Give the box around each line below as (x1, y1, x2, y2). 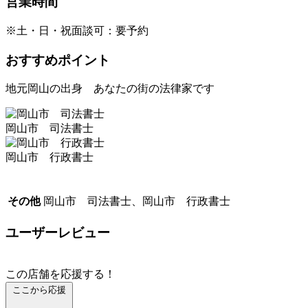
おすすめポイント (5, 52, 110, 67)
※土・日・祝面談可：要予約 (5, 25, 148, 36)
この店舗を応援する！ (5, 267, 115, 280)
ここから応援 (12, 284, 66, 295)
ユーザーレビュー (5, 225, 110, 241)
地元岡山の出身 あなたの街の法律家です (5, 82, 214, 95)
